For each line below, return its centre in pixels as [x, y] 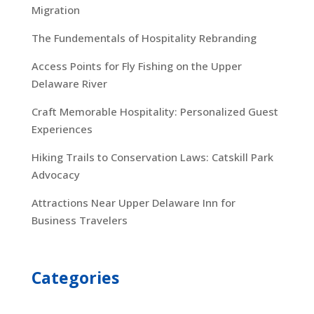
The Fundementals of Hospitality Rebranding [144, 38]
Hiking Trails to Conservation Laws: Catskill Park [152, 157]
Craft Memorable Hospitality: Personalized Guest [155, 112]
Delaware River [69, 84]
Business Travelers [79, 220]
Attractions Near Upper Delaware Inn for [133, 203]
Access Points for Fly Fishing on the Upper [136, 66]
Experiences [62, 129]
